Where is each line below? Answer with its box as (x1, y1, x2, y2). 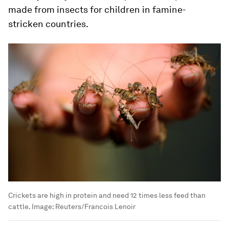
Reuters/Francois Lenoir (55, 202, 135, 211)
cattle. (8, 202, 30, 211)
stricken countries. (8, 18, 88, 30)
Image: (30, 202, 55, 211)
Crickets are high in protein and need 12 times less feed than (8, 191, 205, 199)
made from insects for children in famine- (8, 4, 186, 15)
